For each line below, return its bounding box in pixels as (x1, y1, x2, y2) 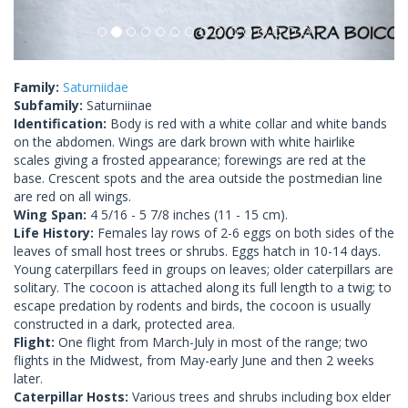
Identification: (14, 114, 110, 132)
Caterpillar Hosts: (14, 387, 132, 405)
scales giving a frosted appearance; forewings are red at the (14, 150, 366, 168)
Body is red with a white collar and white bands (110, 114, 387, 132)
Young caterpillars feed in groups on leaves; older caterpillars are (14, 260, 393, 278)
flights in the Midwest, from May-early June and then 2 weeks (14, 351, 374, 369)
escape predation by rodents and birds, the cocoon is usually (14, 296, 371, 314)
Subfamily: (14, 96, 87, 114)
